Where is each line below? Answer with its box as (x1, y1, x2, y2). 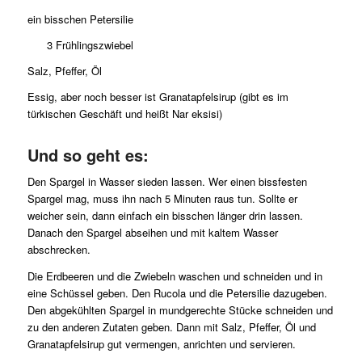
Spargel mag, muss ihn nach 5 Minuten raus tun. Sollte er (27, 191, 297, 207)
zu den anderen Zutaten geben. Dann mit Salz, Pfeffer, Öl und (27, 318, 316, 335)
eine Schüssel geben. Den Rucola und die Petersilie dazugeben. (27, 284, 327, 301)
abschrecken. (27, 242, 90, 258)
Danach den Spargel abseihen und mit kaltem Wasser (27, 225, 278, 241)
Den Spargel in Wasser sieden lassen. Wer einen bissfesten (27, 174, 307, 190)
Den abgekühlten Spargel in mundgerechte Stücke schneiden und (27, 301, 333, 318)
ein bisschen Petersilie (27, 11, 133, 27)
